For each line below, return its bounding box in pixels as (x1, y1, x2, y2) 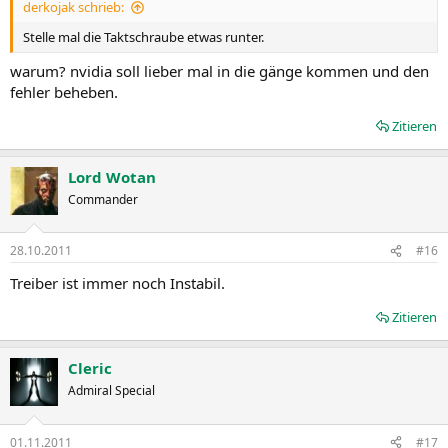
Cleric (68, 358, 112, 378)
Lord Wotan (68, 166, 156, 187)
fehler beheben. (10, 81, 118, 102)
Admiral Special (68, 382, 155, 399)
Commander (68, 190, 138, 208)
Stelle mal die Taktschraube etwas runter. (23, 28, 264, 46)
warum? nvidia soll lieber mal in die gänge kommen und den (10, 60, 429, 81)
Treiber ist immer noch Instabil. (10, 273, 225, 293)
